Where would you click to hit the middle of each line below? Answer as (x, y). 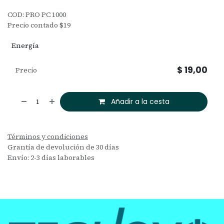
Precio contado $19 (39, 25)
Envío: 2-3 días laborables (51, 157)
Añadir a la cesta (139, 101)
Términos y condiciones (48, 136)
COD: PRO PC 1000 (37, 14)
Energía (25, 45)
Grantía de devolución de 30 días (63, 147)
